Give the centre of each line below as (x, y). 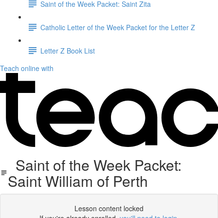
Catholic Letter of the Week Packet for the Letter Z (118, 27)
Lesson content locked (109, 208)
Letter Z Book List (68, 50)
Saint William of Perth (78, 181)
